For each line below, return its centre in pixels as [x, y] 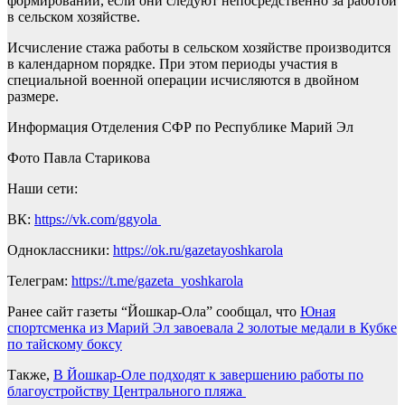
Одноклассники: [60, 250]
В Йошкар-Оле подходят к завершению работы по [208, 375]
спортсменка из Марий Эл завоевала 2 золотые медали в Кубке [202, 328]
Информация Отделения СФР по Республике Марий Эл [180, 127]
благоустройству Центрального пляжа [127, 391]
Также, [30, 375]
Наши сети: [42, 189]
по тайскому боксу [65, 344]
